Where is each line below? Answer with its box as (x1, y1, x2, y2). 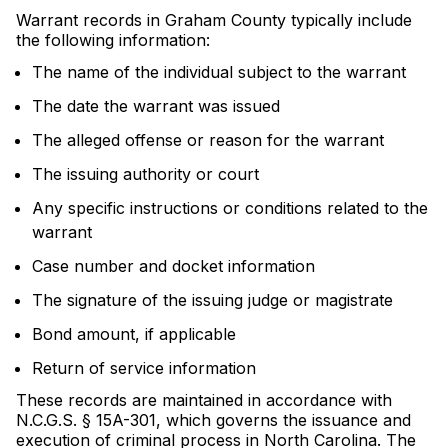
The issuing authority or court (32, 164, 259, 184)
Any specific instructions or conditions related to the (32, 198, 428, 218)
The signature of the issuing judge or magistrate (32, 290, 393, 310)
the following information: (16, 30, 210, 50)
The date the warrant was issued (32, 96, 280, 116)
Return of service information (32, 358, 256, 378)
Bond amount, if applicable (32, 324, 236, 344)
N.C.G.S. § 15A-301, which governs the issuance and (16, 410, 411, 430)
